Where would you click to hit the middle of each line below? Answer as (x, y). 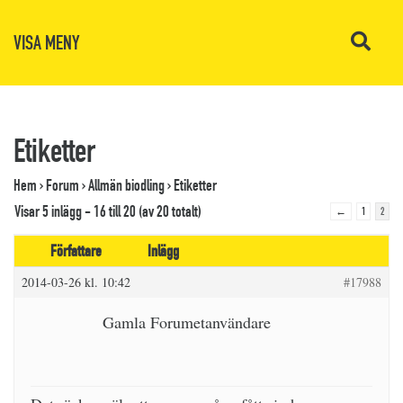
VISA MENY (47, 43)
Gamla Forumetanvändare (187, 322)
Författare (76, 251)
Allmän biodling (126, 185)
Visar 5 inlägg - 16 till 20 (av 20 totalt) (108, 211)
